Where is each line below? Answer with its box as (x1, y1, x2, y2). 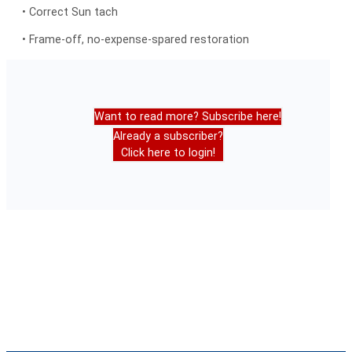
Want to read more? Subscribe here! (94, 109, 281, 123)
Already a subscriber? (113, 129, 223, 142)
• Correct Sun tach (22, 5, 118, 19)
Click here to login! (121, 145, 215, 159)
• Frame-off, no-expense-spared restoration (22, 33, 249, 46)
